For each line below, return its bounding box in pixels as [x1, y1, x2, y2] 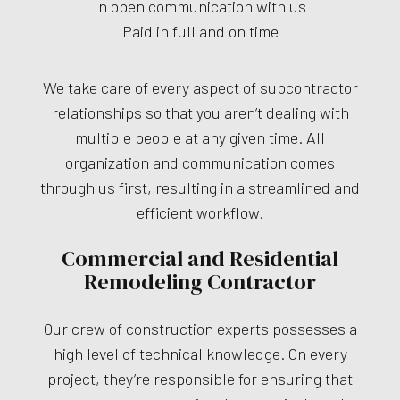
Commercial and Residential [62, 244, 338, 274]
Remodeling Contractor [84, 267, 316, 297]
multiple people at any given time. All [75, 128, 325, 148]
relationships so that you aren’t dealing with [51, 103, 349, 123]
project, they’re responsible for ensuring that [47, 369, 353, 389]
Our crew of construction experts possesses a [43, 319, 357, 339]
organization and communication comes [65, 153, 335, 173]
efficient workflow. [137, 203, 263, 223]
